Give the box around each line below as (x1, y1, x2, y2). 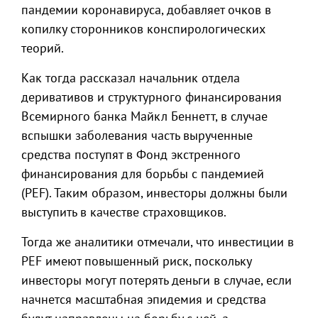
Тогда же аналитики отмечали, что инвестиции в (21, 234, 294, 250)
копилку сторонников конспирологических (21, 21, 265, 37)
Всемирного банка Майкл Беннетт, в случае (21, 108, 268, 124)
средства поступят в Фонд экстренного (21, 146, 241, 163)
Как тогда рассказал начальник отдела (21, 70, 240, 86)
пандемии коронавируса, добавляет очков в (21, 1, 271, 18)
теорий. (21, 40, 64, 56)
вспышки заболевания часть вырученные (21, 127, 253, 143)
